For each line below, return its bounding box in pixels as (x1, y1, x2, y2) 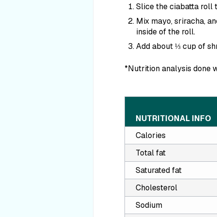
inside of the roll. (136, 27, 195, 37)
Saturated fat (136, 165, 182, 175)
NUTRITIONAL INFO (136, 113, 211, 124)
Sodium (136, 200, 162, 210)
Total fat (136, 148, 166, 158)
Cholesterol (136, 183, 177, 193)
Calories (136, 130, 166, 140)
